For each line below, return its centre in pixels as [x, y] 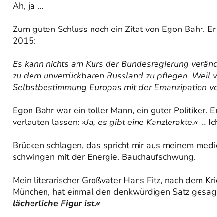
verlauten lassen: [47, 122]
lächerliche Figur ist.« [56, 204]
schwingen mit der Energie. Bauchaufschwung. [104, 157]
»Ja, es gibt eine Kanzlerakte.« [140, 122]
